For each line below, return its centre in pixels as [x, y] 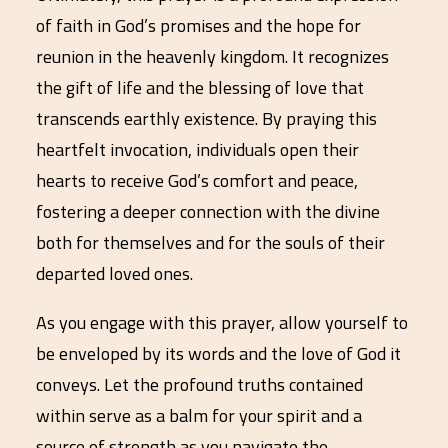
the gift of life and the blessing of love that [200, 87]
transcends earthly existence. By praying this [206, 118]
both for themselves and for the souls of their [210, 242]
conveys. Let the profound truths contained [199, 384]
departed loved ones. [114, 273]
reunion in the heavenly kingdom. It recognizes [212, 56]
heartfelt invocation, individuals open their [197, 149]
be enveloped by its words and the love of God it [218, 353]
